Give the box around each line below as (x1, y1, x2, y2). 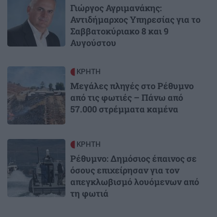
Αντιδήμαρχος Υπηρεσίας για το (70, 13, 201, 25)
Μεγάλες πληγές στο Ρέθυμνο (70, 79, 194, 92)
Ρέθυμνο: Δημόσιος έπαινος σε (70, 152, 197, 164)
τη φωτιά (70, 187, 108, 199)
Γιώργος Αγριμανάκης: (70, 1, 162, 14)
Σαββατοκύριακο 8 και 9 (70, 25, 169, 37)
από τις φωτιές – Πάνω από (70, 91, 183, 103)
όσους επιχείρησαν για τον (70, 164, 179, 176)
